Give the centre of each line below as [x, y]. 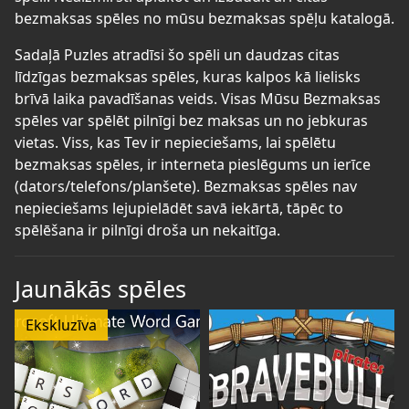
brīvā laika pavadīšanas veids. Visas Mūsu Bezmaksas [198, 98]
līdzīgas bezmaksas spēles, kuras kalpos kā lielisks [188, 76]
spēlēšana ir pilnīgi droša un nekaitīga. [147, 230]
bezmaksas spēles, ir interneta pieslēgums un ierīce [193, 164]
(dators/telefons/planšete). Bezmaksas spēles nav [186, 186]
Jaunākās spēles [100, 288]
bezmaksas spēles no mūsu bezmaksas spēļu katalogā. [204, 18]
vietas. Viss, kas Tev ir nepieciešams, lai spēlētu [175, 142]
